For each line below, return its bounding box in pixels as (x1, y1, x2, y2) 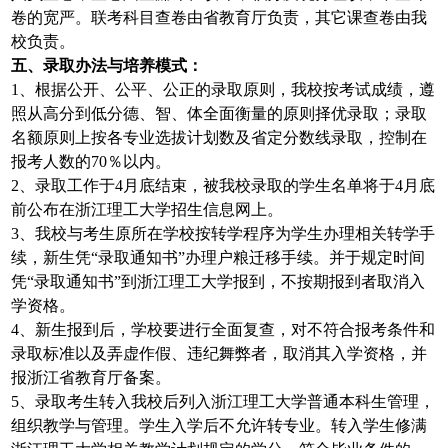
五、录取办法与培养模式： (11, 57, 204, 75)
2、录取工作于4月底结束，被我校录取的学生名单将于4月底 (11, 177, 436, 195)
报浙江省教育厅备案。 (11, 369, 172, 387)
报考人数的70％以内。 (11, 153, 172, 171)
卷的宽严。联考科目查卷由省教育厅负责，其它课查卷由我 (11, 9, 428, 27)
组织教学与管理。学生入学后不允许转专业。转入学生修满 (11, 417, 428, 435)
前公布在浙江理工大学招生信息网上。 (11, 201, 284, 219)
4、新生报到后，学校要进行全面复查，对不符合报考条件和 (11, 321, 436, 339)
